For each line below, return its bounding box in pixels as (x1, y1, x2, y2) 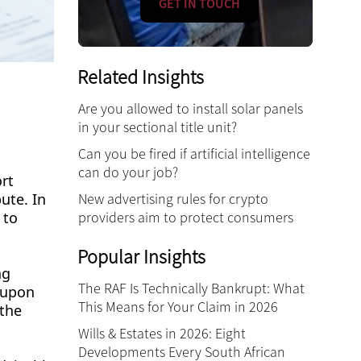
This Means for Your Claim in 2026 (78, 297, 278, 316)
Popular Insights (77, 244, 205, 269)
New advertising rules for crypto (78, 189, 268, 208)
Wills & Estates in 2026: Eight (78, 324, 246, 342)
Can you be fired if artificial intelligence (78, 144, 310, 163)
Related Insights (77, 64, 204, 89)
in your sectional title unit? (78, 118, 237, 136)
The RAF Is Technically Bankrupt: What (78, 279, 305, 297)
